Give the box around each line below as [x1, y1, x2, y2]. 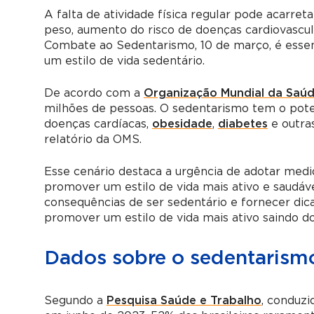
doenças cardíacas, [43, 118, 152, 130]
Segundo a [43, 294, 107, 306]
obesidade [151, 118, 212, 130]
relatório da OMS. [43, 133, 142, 145]
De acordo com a [43, 87, 144, 99]
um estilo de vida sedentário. [43, 55, 205, 67]
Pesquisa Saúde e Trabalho [106, 294, 261, 306]
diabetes [217, 118, 268, 130]
